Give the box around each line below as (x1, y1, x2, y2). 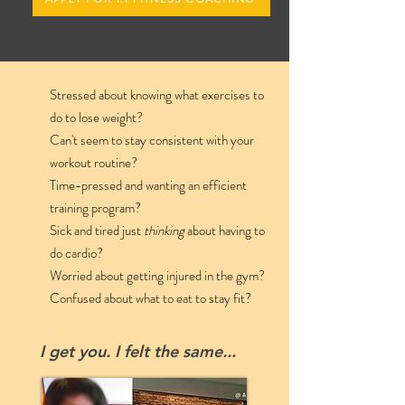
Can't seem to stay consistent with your (50, 130, 254, 150)
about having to (187, 221, 265, 240)
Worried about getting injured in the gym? (50, 266, 265, 286)
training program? (50, 198, 141, 218)
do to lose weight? (50, 108, 143, 127)
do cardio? (50, 243, 103, 263)
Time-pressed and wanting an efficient (50, 175, 247, 195)
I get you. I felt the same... (40, 341, 236, 362)
